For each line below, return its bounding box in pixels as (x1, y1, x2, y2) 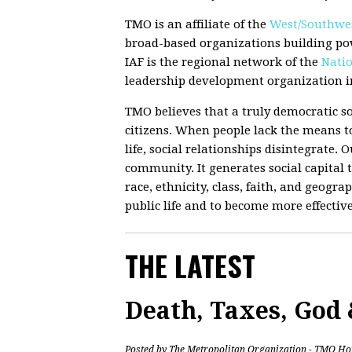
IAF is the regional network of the (125, 54, 321, 69)
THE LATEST (125, 244, 255, 286)
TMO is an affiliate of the (125, 16, 269, 31)
